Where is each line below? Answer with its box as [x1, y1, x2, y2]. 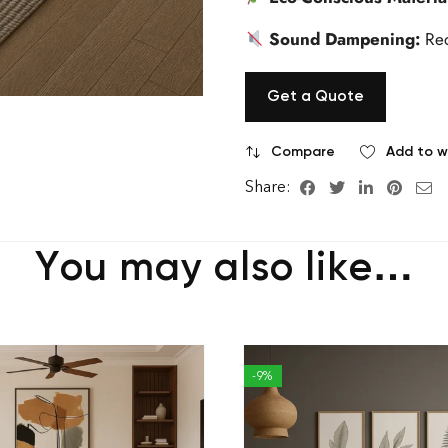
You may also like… [34, 242, 414, 291]
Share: [244, 177, 295, 197]
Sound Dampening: [269, 27, 426, 52]
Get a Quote [266, 87, 364, 106]
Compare [270, 143, 335, 161]
